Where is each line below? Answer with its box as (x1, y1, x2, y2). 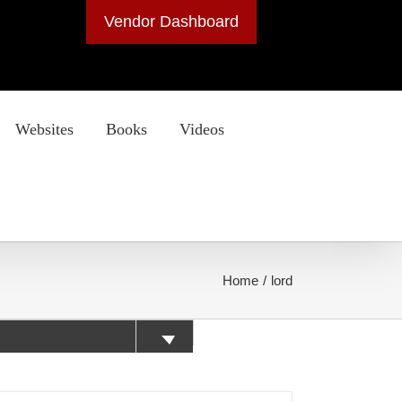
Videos (179, 119, 224, 138)
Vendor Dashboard (104, 13, 239, 31)
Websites (15, 119, 74, 138)
